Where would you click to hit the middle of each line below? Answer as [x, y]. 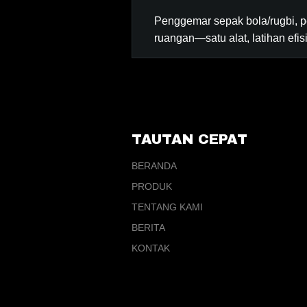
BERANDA [154, 166]
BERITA [148, 228]
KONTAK [151, 248]
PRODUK [152, 186]
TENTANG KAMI [167, 207]
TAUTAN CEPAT [189, 139]
